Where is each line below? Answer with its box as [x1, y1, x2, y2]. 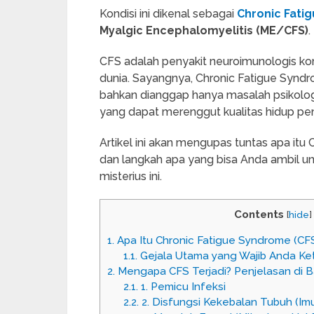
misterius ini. [100, 170, 162, 183]
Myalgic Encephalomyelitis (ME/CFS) [100, 24, 308, 37]
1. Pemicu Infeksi [137, 280, 226, 294]
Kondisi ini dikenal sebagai [100, 7, 237, 20]
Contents [233, 208, 284, 221]
